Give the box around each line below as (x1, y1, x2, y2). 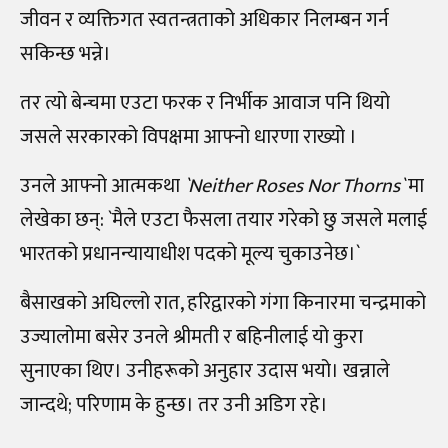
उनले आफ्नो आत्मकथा (20, 169, 184, 204)
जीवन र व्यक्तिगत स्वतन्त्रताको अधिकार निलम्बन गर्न (20, 3, 389, 38)
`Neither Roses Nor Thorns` (184, 169, 404, 204)
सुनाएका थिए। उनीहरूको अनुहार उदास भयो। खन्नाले (20, 354, 390, 389)
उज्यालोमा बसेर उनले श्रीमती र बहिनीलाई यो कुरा (20, 320, 363, 355)
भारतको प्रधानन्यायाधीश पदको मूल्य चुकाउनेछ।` (20, 237, 360, 272)
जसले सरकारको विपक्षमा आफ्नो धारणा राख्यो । (20, 120, 357, 155)
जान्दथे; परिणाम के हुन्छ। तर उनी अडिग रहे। (20, 388, 328, 423)
